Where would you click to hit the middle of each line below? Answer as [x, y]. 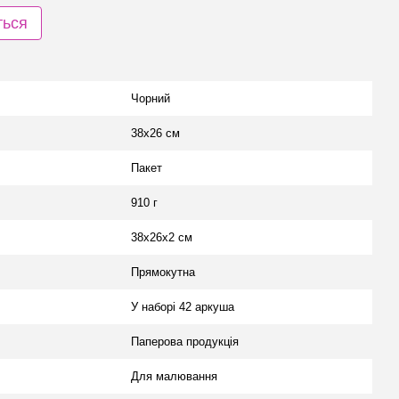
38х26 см [155, 133]
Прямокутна [163, 272]
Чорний [151, 98]
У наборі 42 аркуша [183, 307]
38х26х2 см [162, 237]
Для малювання [174, 376]
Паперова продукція [185, 342]
